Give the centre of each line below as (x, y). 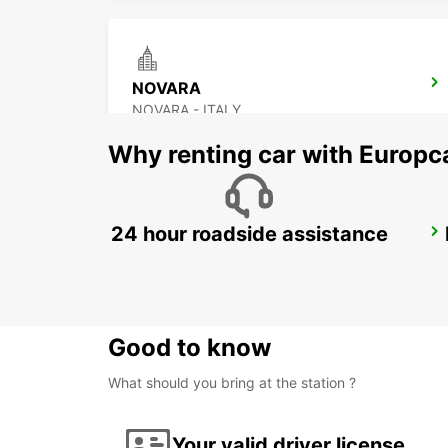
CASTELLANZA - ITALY (208, 259)
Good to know (189, 348)
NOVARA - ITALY (186, 110)
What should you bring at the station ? (232, 383)
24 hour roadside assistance (249, 234)
